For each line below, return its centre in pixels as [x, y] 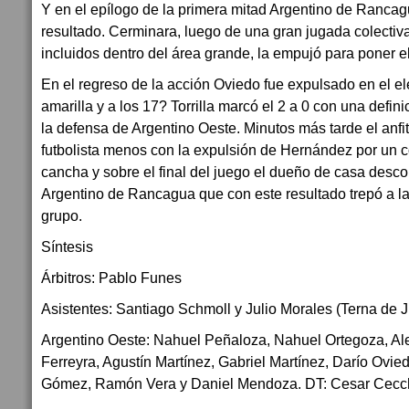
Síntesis [67, 246]
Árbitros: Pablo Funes [111, 278]
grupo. [62, 215]
